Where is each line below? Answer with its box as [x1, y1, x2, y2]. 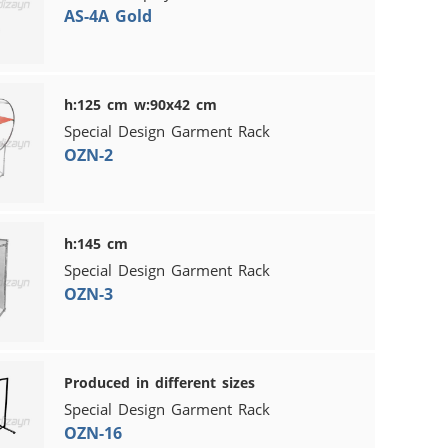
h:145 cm [63, 233, 128, 253]
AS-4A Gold [63, 4, 152, 27]
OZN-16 [63, 421, 122, 444]
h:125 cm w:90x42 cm [63, 94, 217, 114]
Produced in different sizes [63, 372, 255, 392]
